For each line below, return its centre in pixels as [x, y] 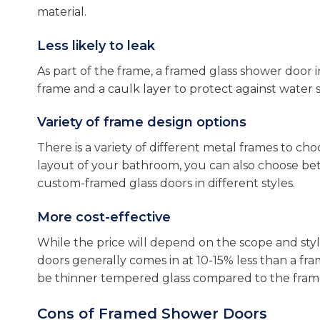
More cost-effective [104, 217]
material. [62, 11]
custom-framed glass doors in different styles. [166, 184]
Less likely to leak [96, 45]
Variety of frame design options [142, 122]
